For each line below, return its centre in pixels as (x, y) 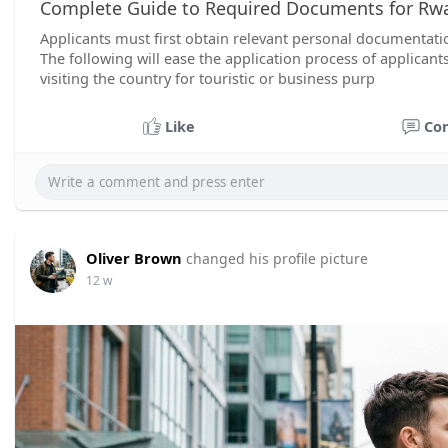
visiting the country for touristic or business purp (207, 78)
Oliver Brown (134, 258)
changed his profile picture (277, 258)
